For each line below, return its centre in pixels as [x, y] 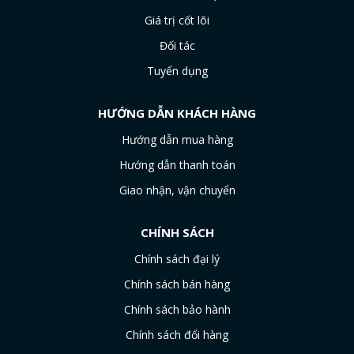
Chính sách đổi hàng [177, 335]
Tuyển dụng [177, 71]
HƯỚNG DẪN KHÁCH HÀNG [177, 113]
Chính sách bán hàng [177, 284]
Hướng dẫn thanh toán [177, 165]
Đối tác [177, 45]
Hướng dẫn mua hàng [177, 139]
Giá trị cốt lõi [177, 20]
